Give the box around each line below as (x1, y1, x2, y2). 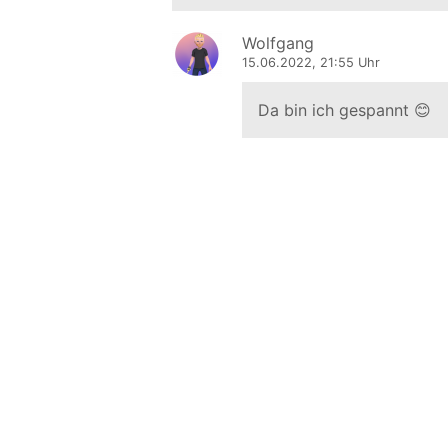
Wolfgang (242, 33, 314, 54)
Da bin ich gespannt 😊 (258, 100, 431, 121)
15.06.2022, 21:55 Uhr (242, 55, 380, 71)
